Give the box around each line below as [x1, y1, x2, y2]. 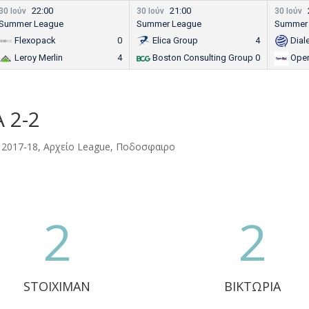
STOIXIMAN [23, 277, 90, 295]
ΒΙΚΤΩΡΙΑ [223, 277, 281, 295]
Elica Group [152, 35, 198, 46]
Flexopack [14, 35, 56, 46]
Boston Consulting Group [152, 52, 253, 63]
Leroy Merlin [14, 52, 63, 63]
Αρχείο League [43, 140, 111, 153]
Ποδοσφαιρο [116, 140, 176, 153]
